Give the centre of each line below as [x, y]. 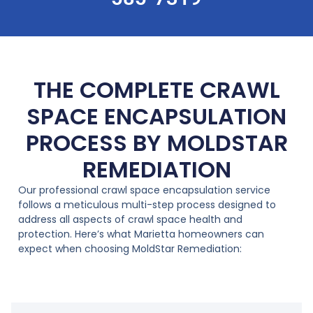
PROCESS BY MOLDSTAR [156, 143]
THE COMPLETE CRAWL [156, 90]
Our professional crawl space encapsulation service [144, 190]
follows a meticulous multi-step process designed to [147, 205]
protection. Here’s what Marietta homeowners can [141, 234]
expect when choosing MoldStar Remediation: [130, 249]
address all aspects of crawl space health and [130, 220]
